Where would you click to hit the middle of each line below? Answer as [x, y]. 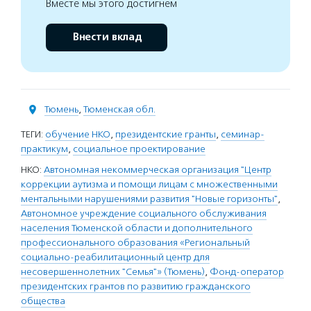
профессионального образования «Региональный [135, 243]
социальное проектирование [139, 149]
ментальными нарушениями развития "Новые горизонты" [149, 199]
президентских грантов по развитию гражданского [136, 286]
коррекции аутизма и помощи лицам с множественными [149, 184]
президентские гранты [166, 134]
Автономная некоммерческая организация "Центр [158, 170]
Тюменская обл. [119, 109]
